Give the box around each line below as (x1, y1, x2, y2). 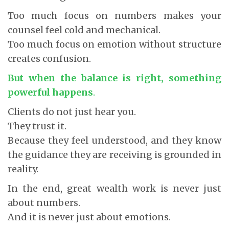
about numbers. (8, 196, 80, 209)
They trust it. (8, 120, 66, 132)
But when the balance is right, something (8, 72, 221, 84)
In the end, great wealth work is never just (8, 182, 221, 194)
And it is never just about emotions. (8, 211, 171, 223)
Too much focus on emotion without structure (8, 38, 221, 50)
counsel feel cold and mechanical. (8, 24, 161, 36)
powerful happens (8, 86, 93, 98)
